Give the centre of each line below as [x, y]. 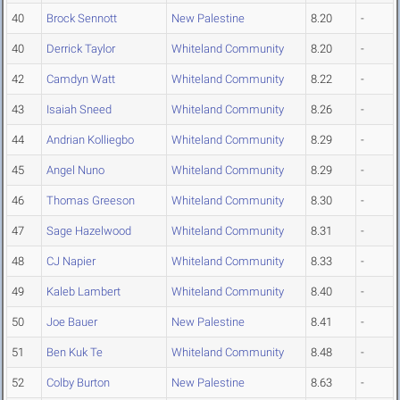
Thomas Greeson [91, 201]
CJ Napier [71, 262]
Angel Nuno [75, 171]
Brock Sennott [82, 19]
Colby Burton [78, 383]
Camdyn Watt [81, 79]
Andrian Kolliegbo [90, 140]
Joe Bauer [72, 322]
